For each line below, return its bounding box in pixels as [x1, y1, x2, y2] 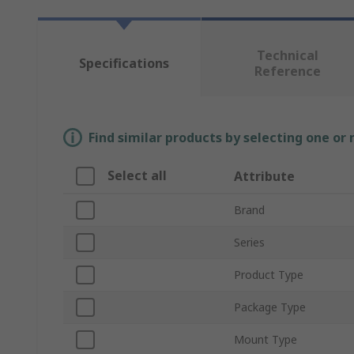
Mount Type [234, 332, 297, 347]
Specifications [78, 55, 169, 72]
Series [234, 235, 265, 250]
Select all [107, 167, 167, 184]
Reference [254, 62, 321, 80]
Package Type [234, 299, 306, 314]
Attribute [234, 168, 295, 185]
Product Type [234, 267, 303, 282]
